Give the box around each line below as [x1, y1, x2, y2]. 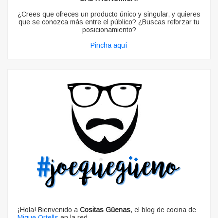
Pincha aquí [91, 41, 127, 49]
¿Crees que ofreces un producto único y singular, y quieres [18, 10, 200, 18]
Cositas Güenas [80, 206, 130, 214]
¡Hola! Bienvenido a [18, 206, 80, 214]
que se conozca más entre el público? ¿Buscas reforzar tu [18, 18, 200, 26]
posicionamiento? [82, 26, 136, 34]
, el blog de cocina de [130, 206, 196, 214]
